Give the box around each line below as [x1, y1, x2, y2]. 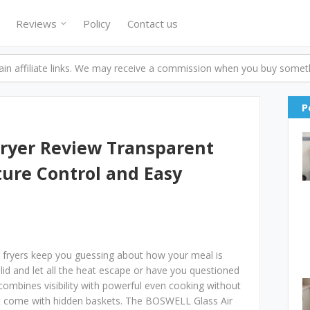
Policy [83, 17, 111, 30]
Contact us [127, 17, 178, 30]
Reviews [16, 17, 57, 30]
